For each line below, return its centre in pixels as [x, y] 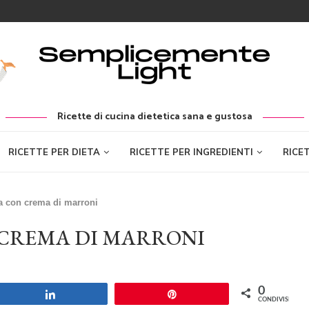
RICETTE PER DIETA [54, 152]
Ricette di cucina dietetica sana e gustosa [154, 117]
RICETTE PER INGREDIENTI [191, 152]
